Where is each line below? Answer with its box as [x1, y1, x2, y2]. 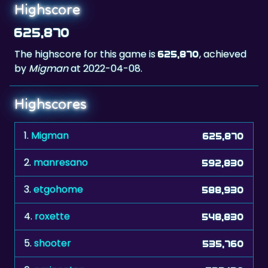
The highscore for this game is [14, 47, 158, 62]
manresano [33, 156, 88, 170]
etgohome [33, 182, 83, 197]
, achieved [199, 47, 246, 62]
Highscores [14, 95, 87, 114]
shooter [34, 236, 71, 251]
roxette [35, 209, 70, 224]
